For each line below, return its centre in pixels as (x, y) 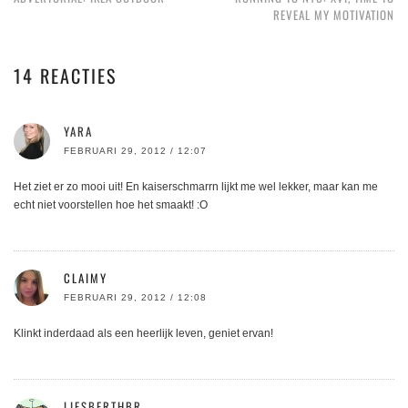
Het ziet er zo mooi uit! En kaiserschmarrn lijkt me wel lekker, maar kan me (196, 186)
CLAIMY (86, 277)
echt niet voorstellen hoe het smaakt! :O (111, 204)
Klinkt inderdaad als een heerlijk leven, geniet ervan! (143, 333)
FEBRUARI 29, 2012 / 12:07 (135, 150)
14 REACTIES (65, 75)
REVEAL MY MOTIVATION (334, 14)
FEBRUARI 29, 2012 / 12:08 (135, 297)
